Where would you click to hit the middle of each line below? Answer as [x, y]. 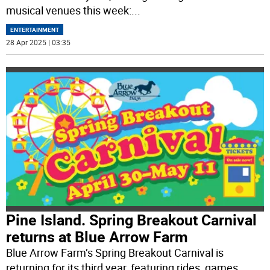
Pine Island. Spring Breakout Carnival [132, 220]
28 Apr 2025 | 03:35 [39, 42]
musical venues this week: [69, 10]
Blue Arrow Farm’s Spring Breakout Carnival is [115, 253]
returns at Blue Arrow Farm [97, 237]
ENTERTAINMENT [35, 29]
